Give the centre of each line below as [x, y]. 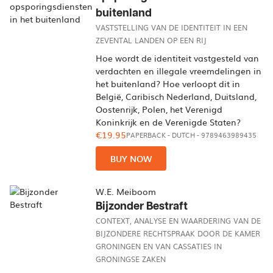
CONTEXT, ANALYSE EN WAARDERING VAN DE [179, 221]
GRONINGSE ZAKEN [131, 259]
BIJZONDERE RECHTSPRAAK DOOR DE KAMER [178, 233]
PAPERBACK [146, 135]
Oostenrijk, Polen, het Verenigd [159, 109]
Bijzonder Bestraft [142, 206]
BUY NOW [131, 158]
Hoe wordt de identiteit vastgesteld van [178, 58]
